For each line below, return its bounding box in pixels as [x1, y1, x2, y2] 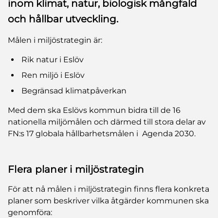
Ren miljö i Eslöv [21, 70, 85, 80]
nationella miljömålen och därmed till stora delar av [8, 117, 206, 127]
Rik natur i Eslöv [21, 54, 84, 64]
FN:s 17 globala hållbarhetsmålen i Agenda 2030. [8, 128, 196, 138]
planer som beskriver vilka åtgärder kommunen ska [8, 196, 209, 205]
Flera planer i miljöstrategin [8, 163, 145, 175]
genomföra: [8, 207, 52, 217]
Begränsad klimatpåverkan [21, 86, 127, 95]
